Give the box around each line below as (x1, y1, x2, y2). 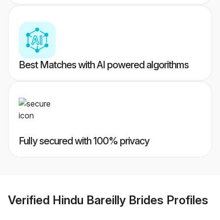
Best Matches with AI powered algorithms (19, 59, 189, 71)
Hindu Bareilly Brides (53, 192, 164, 207)
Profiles (164, 192, 208, 207)
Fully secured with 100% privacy (19, 135, 149, 147)
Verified (8, 192, 53, 207)
